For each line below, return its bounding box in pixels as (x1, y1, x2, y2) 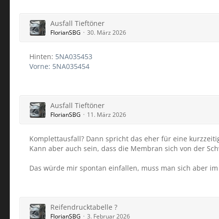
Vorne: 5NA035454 (29, 62, 89, 71)
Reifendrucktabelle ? (50, 202, 117, 212)
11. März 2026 (87, 110, 126, 119)
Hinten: (29, 52, 55, 61)
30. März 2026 (87, 28, 126, 37)
